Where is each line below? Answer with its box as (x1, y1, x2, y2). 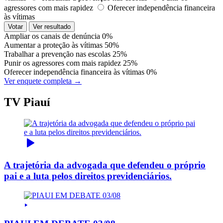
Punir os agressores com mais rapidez (4, 58, 121, 67)
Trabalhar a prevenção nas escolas (4, 49, 111, 58)
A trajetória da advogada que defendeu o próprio (4, 160, 206, 171)
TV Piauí (4, 95, 50, 109)
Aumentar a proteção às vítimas (4, 40, 103, 49)
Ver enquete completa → (4, 76, 82, 85)
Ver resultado (33, 22, 71, 30)
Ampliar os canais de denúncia (4, 31, 100, 40)
